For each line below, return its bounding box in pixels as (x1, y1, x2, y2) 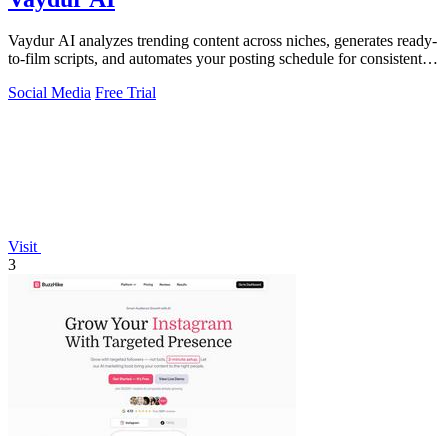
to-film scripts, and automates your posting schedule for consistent (8, 50, 422, 68)
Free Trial (95, 84, 156, 102)
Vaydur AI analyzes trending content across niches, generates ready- (8, 32, 437, 50)
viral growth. (8, 68, 89, 86)
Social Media (8, 84, 91, 102)
